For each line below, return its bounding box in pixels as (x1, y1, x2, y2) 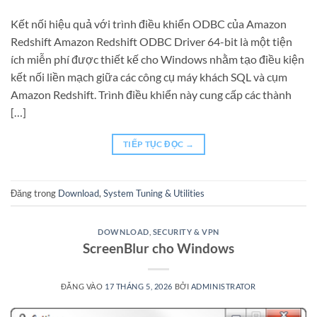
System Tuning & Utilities (103, 187, 204, 199)
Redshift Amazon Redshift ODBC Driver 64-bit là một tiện (11, 35, 292, 49)
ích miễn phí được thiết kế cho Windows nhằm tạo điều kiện (11, 52, 304, 67)
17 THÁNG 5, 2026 (104, 282, 173, 292)
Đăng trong (11, 187, 58, 199)
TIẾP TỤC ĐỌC (122, 139, 185, 150)
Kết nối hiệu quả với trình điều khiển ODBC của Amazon (11, 17, 287, 31)
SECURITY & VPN (152, 227, 219, 237)
